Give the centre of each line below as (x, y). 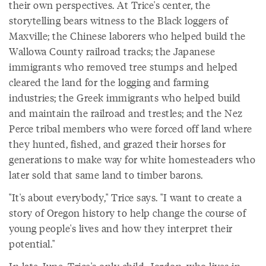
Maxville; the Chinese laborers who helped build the (127, 36)
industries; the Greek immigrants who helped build (125, 98)
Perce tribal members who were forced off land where (131, 129)
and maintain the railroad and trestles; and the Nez (126, 113)
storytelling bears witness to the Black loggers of (118, 20)
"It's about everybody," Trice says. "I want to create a (126, 197)
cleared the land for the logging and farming (109, 82)
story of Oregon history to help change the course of (127, 213)
